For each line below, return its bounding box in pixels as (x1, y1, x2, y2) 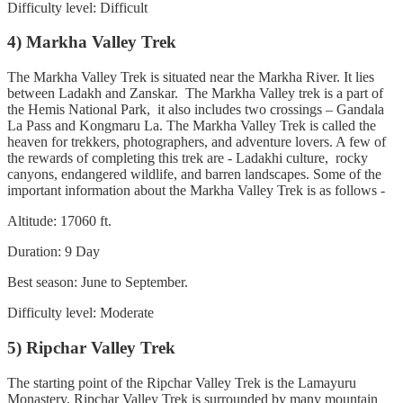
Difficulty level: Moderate (7, 305, 154, 321)
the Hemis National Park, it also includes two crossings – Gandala (7, 102, 384, 118)
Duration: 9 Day (7, 244, 100, 260)
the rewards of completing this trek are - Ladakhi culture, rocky (7, 150, 368, 166)
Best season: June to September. (7, 274, 188, 291)
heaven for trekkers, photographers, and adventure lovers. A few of (7, 134, 386, 150)
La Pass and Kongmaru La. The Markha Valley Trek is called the (7, 118, 376, 134)
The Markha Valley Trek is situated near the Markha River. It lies (7, 69, 374, 85)
